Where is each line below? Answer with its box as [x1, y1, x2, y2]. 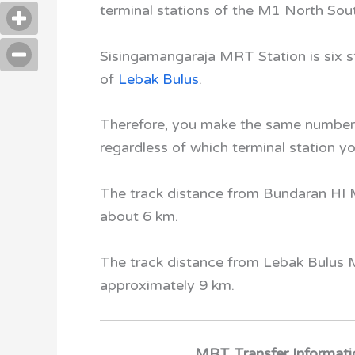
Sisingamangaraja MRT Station [100, 47, 306, 65]
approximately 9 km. [100, 276, 250, 294]
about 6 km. [100, 208, 178, 226]
